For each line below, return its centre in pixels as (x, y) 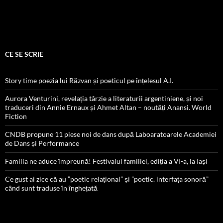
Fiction (16, 116)
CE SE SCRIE (24, 54)
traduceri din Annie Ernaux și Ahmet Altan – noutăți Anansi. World (108, 108)
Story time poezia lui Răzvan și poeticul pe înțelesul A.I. (89, 81)
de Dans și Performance (42, 143)
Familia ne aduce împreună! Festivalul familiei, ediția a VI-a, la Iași (106, 161)
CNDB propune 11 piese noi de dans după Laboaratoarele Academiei (111, 134)
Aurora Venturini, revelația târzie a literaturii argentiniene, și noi (104, 99)
